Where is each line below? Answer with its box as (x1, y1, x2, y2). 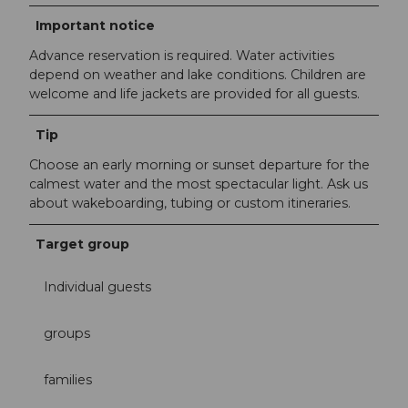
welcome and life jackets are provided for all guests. (29, 85, 360, 102)
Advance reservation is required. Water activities (29, 46, 334, 64)
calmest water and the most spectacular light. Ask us (29, 175, 368, 192)
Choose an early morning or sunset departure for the (29, 156, 370, 173)
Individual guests (44, 279, 151, 295)
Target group (36, 235, 130, 252)
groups (44, 325, 90, 342)
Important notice (36, 16, 156, 34)
